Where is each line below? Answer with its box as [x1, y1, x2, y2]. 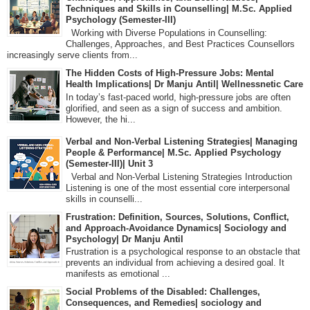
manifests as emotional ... [66, 268, 170, 280]
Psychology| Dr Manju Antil [66, 233, 183, 244]
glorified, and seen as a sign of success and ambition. [66, 102, 282, 113]
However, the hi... [66, 113, 136, 125]
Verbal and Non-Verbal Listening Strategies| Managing [66, 136, 298, 147]
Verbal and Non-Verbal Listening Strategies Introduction [66, 171, 292, 182]
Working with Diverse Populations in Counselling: [66, 27, 267, 38]
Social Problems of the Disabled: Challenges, [66, 286, 260, 298]
